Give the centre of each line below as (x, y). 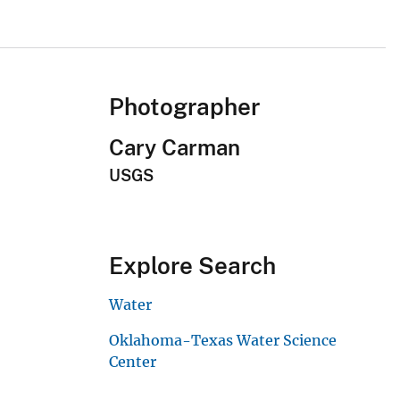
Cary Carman (175, 148)
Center (133, 362)
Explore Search (192, 266)
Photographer (184, 107)
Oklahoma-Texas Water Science (223, 341)
